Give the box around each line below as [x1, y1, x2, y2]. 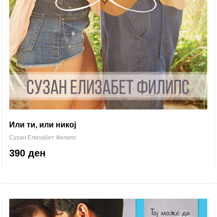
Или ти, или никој [9, 120, 76, 129]
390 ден [9, 147, 46, 158]
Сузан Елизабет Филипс [9, 134, 77, 141]
